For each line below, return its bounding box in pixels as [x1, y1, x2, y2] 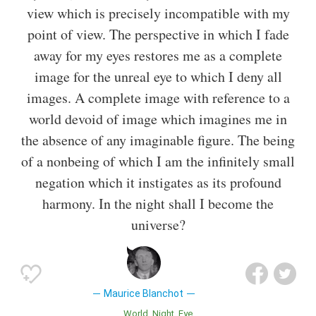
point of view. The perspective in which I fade [27, 25, 289, 44]
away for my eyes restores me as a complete [34, 46, 282, 66]
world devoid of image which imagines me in [29, 109, 287, 129]
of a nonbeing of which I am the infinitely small [21, 152, 295, 171]
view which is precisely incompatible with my [26, 4, 290, 23]
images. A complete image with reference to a [26, 88, 290, 108]
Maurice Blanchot [104, 288, 184, 300]
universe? [130, 215, 186, 235]
